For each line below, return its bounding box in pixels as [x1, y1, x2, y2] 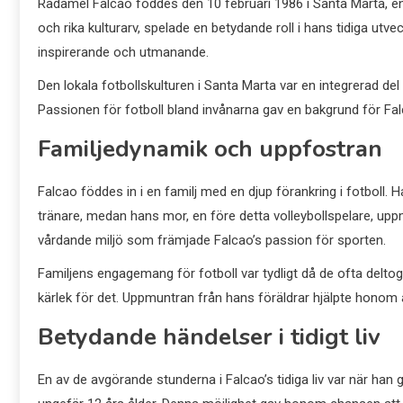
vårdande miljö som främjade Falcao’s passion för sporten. [38, 232, 386, 248]
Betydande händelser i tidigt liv [38, 321, 381, 353]
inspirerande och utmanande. [38, 44, 209, 60]
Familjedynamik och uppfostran [38, 133, 382, 165]
